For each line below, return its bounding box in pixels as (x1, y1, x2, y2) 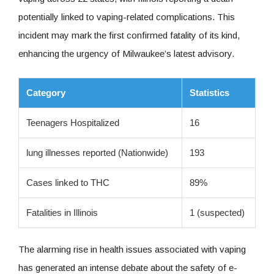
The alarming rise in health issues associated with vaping (18, 243, 246, 254)
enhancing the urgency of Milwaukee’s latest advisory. (18, 48, 234, 59)
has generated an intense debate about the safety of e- (18, 262, 237, 273)
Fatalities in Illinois (26, 207, 98, 218)
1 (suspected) (190, 207, 245, 218)
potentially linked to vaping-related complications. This (18, 11, 235, 22)
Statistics (190, 87, 229, 98)
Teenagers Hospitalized (26, 117, 119, 128)
